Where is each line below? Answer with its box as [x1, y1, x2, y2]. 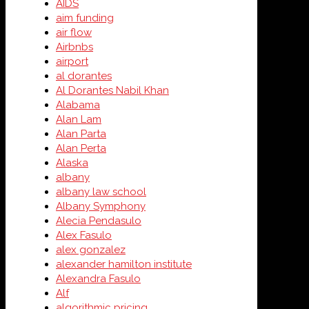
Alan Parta [56, 128, 106, 140]
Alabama [56, 99, 100, 111]
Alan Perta [56, 142, 106, 154]
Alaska [56, 157, 88, 169]
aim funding [56, 12, 114, 24]
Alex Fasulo [56, 229, 112, 241]
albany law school [56, 186, 146, 198]
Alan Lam [56, 113, 101, 126]
